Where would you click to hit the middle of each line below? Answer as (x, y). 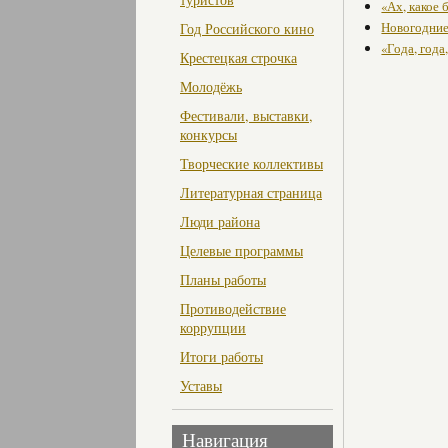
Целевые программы (241, 251)
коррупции (213, 328)
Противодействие (233, 309)
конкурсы (208, 135)
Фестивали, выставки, (246, 116)
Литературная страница (251, 193)
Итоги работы (221, 357)
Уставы (201, 386)
